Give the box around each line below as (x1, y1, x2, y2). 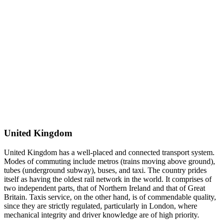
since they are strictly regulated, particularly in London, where (4, 201, 197, 210)
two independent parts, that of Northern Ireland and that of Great (4, 183, 205, 192)
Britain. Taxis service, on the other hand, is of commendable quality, (4, 192, 216, 201)
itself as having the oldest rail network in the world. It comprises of (4, 174, 212, 183)
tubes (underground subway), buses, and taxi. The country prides (4, 166, 207, 174)
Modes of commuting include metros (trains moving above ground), (4, 157, 215, 166)
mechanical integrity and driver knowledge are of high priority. (4, 210, 199, 219)
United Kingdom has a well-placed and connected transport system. (4, 148, 215, 157)
